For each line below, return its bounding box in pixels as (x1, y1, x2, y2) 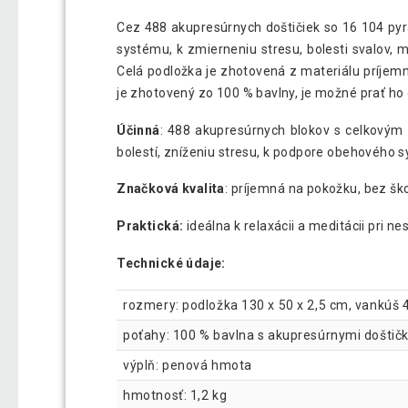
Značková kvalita (117, 181, 225, 197)
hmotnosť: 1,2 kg (123, 387, 228, 403)
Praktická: (117, 219, 184, 234)
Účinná (117, 122, 160, 138)
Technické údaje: (117, 255, 226, 270)
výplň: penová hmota (123, 357, 252, 372)
